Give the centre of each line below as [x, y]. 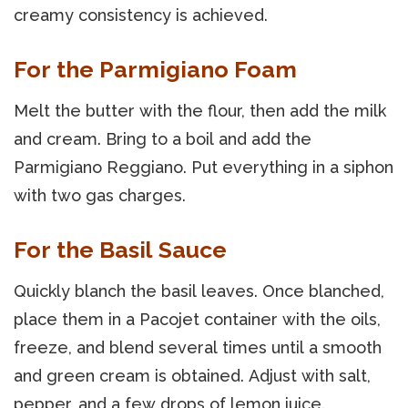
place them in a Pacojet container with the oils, [197, 319]
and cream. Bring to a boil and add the [163, 138]
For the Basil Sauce [120, 249]
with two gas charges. [100, 195]
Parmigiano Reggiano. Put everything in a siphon [204, 167]
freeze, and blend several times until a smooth [198, 347]
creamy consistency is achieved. [141, 15]
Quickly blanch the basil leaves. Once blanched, [199, 291]
